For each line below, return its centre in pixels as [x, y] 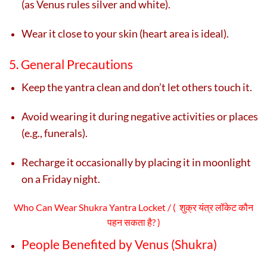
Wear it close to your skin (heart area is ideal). [125, 34]
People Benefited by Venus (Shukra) [119, 244]
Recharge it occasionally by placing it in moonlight [136, 162]
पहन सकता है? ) [133, 222]
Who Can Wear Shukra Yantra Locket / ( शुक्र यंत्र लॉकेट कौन [133, 207]
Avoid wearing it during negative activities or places [140, 117]
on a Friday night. [61, 179]
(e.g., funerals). [55, 133]
